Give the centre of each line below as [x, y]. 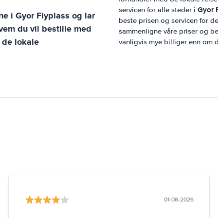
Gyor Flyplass [43, 16]
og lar [82, 16]
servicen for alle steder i [158, 10]
